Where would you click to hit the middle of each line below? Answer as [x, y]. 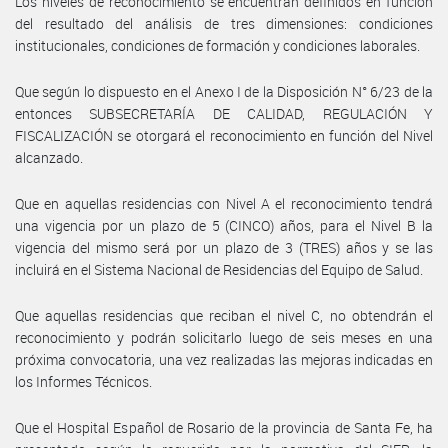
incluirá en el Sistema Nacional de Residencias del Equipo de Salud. [219, 269]
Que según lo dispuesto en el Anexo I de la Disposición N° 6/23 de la [224, 91]
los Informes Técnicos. [83, 381]
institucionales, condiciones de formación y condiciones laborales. [217, 45]
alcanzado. [49, 157]
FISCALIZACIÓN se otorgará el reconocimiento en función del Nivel [224, 135]
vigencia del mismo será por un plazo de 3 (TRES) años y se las [224, 247]
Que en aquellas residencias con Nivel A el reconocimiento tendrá [224, 203]
